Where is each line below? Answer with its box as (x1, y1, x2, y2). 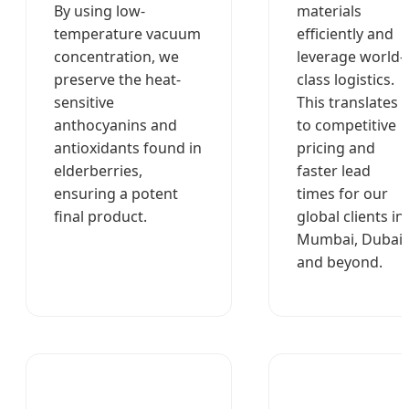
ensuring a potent (54, 184, 178, 204)
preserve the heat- (54, 69, 181, 90)
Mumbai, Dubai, (297, 229, 406, 250)
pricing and (297, 138, 375, 159)
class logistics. (297, 69, 394, 90)
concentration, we (54, 47, 179, 68)
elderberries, (54, 161, 142, 182)
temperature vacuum (54, 24, 201, 45)
